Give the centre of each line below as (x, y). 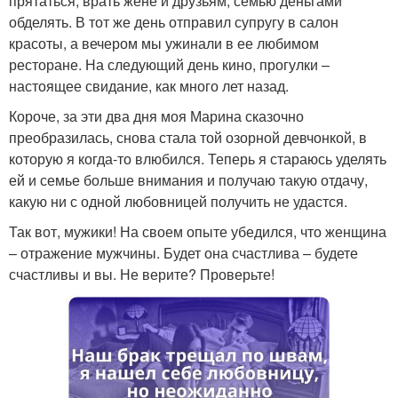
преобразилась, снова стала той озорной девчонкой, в (188, 138)
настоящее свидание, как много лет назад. (149, 86)
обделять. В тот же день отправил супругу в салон (174, 22)
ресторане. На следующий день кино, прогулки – (169, 65)
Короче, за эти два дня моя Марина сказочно (156, 116)
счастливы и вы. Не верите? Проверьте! (142, 275)
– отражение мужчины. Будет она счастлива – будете (183, 253)
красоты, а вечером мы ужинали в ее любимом (164, 44)
